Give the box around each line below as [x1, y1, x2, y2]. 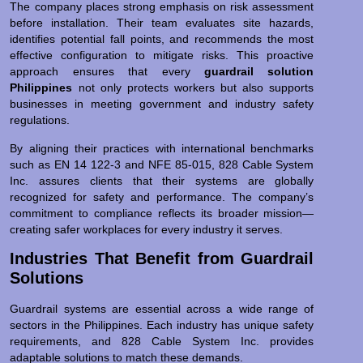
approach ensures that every [10, 65, 205, 79]
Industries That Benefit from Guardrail [10, 250, 314, 268]
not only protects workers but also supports [72, 81, 314, 95]
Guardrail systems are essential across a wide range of [10, 302, 314, 316]
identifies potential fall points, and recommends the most [10, 32, 314, 46]
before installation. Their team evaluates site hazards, [10, 16, 314, 30]
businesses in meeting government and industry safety [10, 97, 314, 111]
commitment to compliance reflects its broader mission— [10, 206, 314, 220]
